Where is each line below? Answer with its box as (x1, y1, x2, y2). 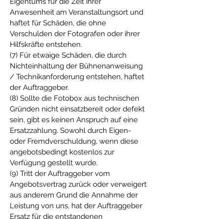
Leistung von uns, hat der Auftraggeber (10, 201, 142, 210)
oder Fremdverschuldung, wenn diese (10, 137, 138, 146)
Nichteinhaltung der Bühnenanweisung (10, 62, 143, 70)
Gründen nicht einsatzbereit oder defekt (10, 105, 145, 113)
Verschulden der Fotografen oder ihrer (10, 29, 140, 38)
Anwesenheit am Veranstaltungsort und (10, 8, 143, 17)
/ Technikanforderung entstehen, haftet (10, 72, 144, 81)
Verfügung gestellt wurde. (10, 158, 98, 167)
